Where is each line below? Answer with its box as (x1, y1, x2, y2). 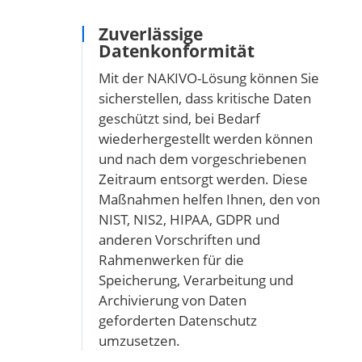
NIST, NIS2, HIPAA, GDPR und (98, 209, 280, 229)
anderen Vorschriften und (98, 229, 260, 249)
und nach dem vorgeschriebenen (98, 149, 306, 168)
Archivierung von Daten (98, 290, 246, 309)
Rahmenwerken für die (98, 250, 244, 269)
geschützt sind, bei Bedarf (98, 108, 260, 128)
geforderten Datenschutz (98, 310, 257, 330)
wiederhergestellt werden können (98, 128, 313, 148)
